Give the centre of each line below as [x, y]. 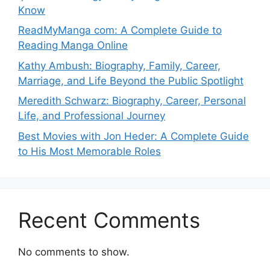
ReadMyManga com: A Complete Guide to [120, 30]
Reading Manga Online [73, 45]
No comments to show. [74, 252]
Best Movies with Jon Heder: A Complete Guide [133, 136]
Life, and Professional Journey [92, 116]
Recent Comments [109, 220]
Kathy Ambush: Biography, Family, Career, [119, 65]
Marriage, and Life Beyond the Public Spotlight [131, 80]
